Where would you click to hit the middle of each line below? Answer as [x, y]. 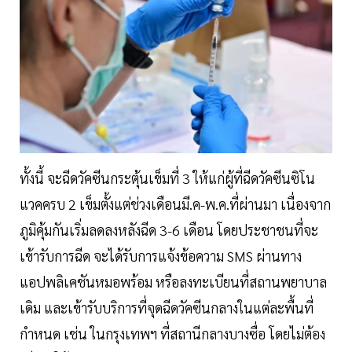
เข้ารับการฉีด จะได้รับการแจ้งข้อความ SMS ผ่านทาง [161, 255]
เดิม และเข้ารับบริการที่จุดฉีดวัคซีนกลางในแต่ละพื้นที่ [167, 307]
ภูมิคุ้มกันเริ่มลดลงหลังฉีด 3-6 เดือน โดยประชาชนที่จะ [169, 229]
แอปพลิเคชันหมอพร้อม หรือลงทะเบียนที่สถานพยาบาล [173, 281]
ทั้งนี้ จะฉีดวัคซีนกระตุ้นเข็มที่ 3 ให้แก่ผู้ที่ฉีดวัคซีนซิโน [167, 178]
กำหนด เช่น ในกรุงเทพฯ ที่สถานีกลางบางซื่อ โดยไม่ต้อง [172, 333]
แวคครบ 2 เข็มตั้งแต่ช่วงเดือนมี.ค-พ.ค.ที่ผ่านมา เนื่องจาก [175, 203]
